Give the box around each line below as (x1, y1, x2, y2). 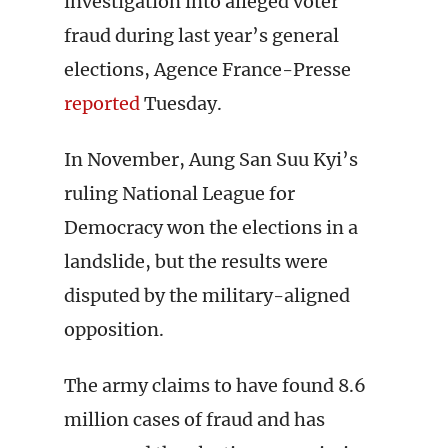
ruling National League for (64, 182, 295, 205)
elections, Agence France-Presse (64, 58, 351, 81)
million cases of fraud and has (64, 408, 325, 431)
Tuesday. (140, 92, 222, 115)
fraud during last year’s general (64, 24, 339, 47)
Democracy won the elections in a (64, 216, 358, 239)
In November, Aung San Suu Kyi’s (64, 148, 358, 171)
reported (64, 92, 140, 115)
